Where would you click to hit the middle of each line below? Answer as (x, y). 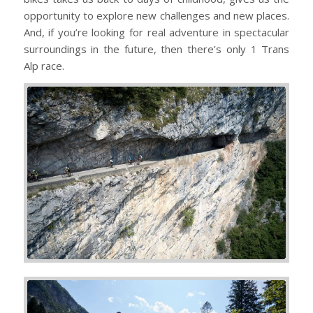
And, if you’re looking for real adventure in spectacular (156, 32)
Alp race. (44, 66)
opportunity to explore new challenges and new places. (156, 16)
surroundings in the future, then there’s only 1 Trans (156, 49)
